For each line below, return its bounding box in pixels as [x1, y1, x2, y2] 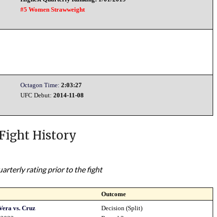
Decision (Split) [101, 204, 143, 212]
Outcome [101, 190, 126, 198]
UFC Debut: [20, 92, 54, 99]
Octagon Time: [20, 81, 60, 89]
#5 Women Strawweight [20, 6, 85, 13]
